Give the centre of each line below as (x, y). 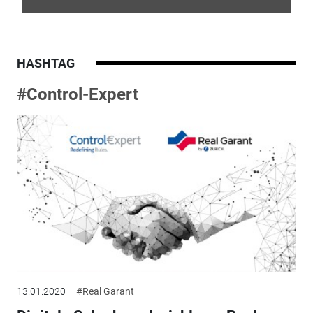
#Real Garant (105, 291)
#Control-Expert (77, 94)
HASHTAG (45, 63)
